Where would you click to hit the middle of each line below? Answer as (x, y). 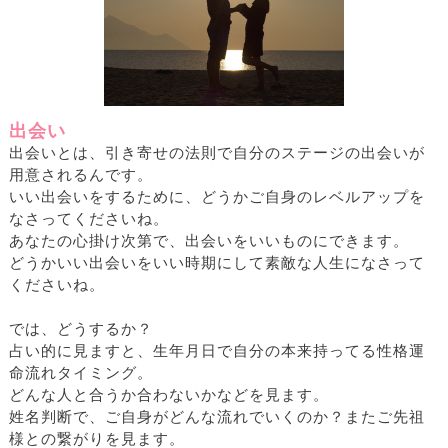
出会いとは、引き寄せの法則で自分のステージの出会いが (217, 153)
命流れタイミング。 (81, 373)
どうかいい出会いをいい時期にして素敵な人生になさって (217, 263)
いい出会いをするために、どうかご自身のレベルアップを (217, 197)
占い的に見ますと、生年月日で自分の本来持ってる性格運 (217, 351)
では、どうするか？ (81, 329)
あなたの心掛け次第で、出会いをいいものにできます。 (209, 241)
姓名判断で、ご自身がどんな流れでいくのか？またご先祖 (217, 417)
